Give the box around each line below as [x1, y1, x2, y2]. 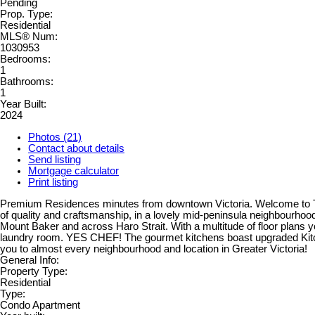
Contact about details [28, 143, 124, 155]
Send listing [28, 154, 81, 166]
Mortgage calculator [28, 165, 119, 177]
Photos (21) [28, 131, 82, 143]
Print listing [28, 176, 78, 188]
